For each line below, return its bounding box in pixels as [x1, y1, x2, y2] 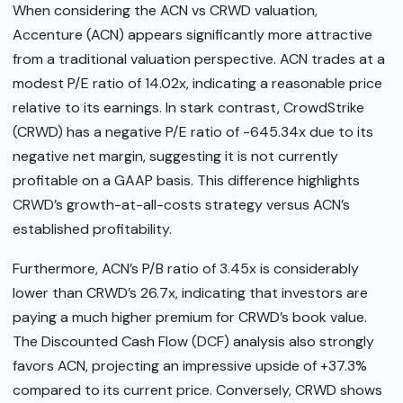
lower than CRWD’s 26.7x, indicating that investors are [13, 282, 368, 302]
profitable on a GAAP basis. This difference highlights [13, 171, 360, 191]
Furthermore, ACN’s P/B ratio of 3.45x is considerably [13, 258, 359, 278]
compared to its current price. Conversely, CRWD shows [13, 380, 382, 399]
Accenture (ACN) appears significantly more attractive [13, 25, 372, 45]
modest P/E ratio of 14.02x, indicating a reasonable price [13, 74, 382, 94]
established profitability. [13, 219, 172, 239]
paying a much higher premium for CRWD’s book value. [13, 307, 367, 327]
